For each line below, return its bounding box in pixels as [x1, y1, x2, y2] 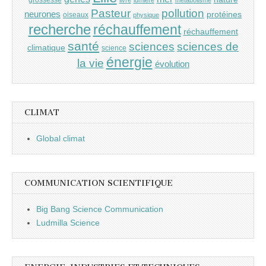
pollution [161, 7, 204, 20]
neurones [24, 8, 61, 19]
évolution [154, 58, 189, 69]
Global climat [36, 133, 85, 143]
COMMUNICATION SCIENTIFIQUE [24, 178, 173, 188]
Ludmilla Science [36, 217, 100, 227]
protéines [207, 9, 242, 19]
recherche [28, 21, 91, 37]
